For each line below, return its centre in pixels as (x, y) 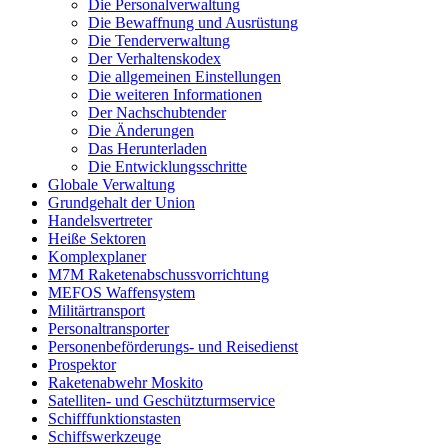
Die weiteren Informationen (175, 95)
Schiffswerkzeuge (104, 437)
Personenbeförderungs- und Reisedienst (173, 347)
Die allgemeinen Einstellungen (184, 77)
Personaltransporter (108, 329)
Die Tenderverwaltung (159, 41)
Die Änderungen (141, 131)
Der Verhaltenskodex (154, 59)
